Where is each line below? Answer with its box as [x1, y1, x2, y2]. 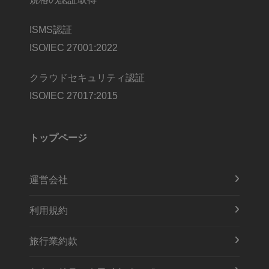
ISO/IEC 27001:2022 [29, 43, 118, 53]
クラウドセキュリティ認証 [29, 73, 145, 83]
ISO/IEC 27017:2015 [29, 91, 118, 101]
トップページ [29, 133, 87, 144]
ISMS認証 [29, 25, 72, 35]
